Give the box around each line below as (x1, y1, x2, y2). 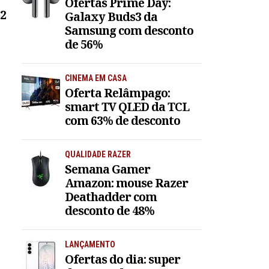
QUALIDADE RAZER (65, 149, 131, 159)
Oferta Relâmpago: (65, 84, 170, 101)
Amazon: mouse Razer (65, 174, 188, 191)
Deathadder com (65, 188, 157, 205)
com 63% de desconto (65, 112, 180, 128)
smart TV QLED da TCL (65, 98, 189, 115)
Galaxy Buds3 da (65, 8, 157, 25)
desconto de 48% (65, 202, 154, 219)
